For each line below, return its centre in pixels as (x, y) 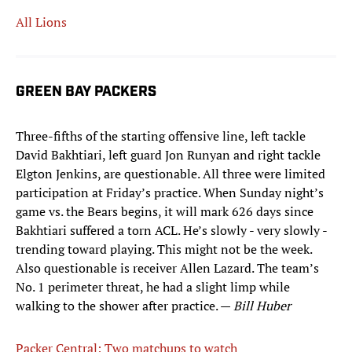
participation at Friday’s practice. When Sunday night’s (170, 193)
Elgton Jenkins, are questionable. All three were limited (170, 174)
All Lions (41, 22)
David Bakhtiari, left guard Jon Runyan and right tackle (168, 155)
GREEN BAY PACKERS (86, 93)
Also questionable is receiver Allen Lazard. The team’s (167, 268)
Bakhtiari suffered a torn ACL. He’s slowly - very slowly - (171, 231)
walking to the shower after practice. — (125, 306)
